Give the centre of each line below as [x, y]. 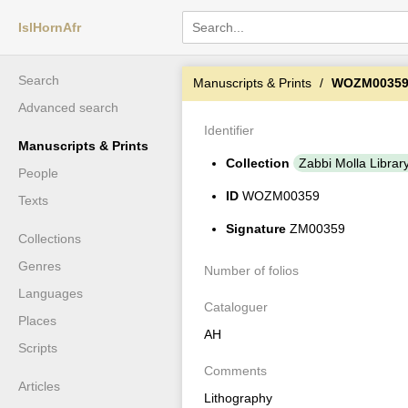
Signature [256, 229]
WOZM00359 [279, 196]
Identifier [229, 130]
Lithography [238, 398]
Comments [235, 371]
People [38, 173]
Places [37, 321]
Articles [39, 386]
